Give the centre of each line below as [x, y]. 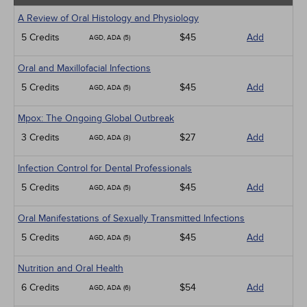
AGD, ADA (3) [110, 138]
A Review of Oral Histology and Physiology [108, 18]
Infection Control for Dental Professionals [105, 168]
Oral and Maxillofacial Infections [84, 68]
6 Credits [40, 287]
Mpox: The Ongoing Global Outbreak [96, 118]
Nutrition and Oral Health [71, 268]
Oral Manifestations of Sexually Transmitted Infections [131, 218]
